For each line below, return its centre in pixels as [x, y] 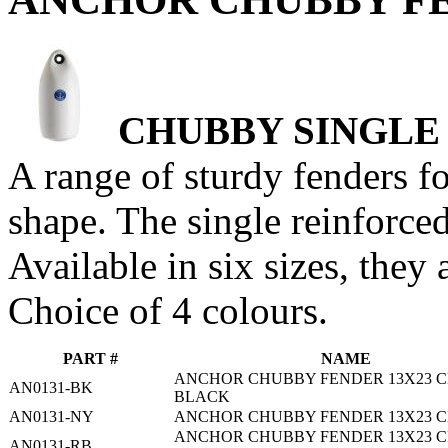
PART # [90, 358]
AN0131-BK [51, 387]
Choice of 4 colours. [168, 310]
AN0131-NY [51, 416]
